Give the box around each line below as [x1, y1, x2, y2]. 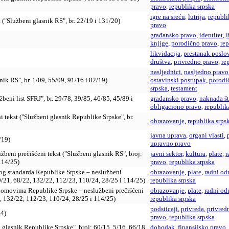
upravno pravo [150, 140, 191, 148]
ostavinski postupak [150, 76, 206, 84]
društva [150, 58, 171, 66]
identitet [199, 31, 223, 39]
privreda [181, 205, 204, 213]
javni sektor [150, 150, 182, 158]
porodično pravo [171, 39, 217, 48]
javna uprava [150, 131, 186, 140]
